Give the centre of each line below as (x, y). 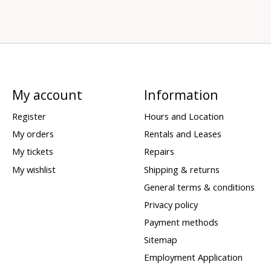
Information (181, 94)
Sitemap (160, 240)
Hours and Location (184, 116)
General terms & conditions (199, 187)
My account (47, 94)
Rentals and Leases (182, 134)
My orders (33, 134)
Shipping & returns (181, 169)
